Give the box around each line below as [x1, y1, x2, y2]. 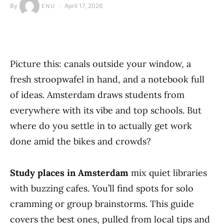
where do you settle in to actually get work [10, 120, 192, 131]
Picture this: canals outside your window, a [10, 58, 191, 69]
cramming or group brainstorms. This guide [10, 198, 194, 209]
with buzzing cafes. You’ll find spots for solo [10, 182, 193, 194]
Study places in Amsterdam [10, 167, 128, 178]
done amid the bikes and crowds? [10, 135, 151, 147]
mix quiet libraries [128, 167, 207, 178]
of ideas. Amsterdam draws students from [10, 89, 184, 100]
